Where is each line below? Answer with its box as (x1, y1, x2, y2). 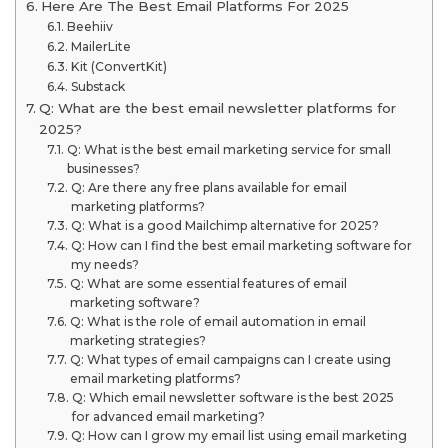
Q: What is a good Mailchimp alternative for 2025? (70, 218, 379, 234)
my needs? (70, 257, 139, 273)
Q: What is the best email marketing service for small (66, 142, 391, 158)
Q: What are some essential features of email (69, 276, 347, 292)
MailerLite (70, 39, 131, 55)
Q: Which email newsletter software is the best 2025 (71, 390, 394, 406)
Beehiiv (66, 19, 113, 35)
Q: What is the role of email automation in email (69, 314, 366, 330)
